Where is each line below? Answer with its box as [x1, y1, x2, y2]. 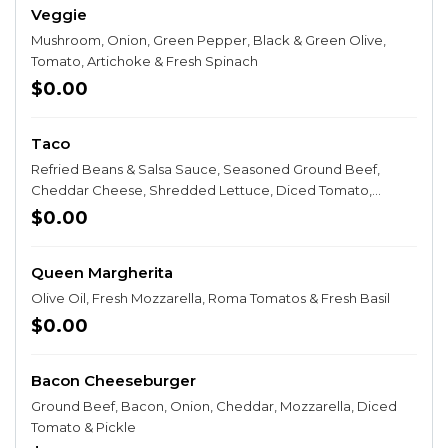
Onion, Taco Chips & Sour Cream [31, 203, 242, 219]
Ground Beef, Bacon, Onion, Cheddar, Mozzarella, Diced [31, 398, 397, 414]
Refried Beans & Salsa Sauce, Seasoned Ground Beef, [31, 161, 380, 177]
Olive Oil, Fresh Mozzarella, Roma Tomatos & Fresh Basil [31, 290, 390, 306]
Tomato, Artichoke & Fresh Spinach [31, 53, 258, 69]
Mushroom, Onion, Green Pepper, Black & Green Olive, [31, 32, 386, 48]
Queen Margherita [31, 263, 173, 282]
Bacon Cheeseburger [31, 371, 196, 390]
